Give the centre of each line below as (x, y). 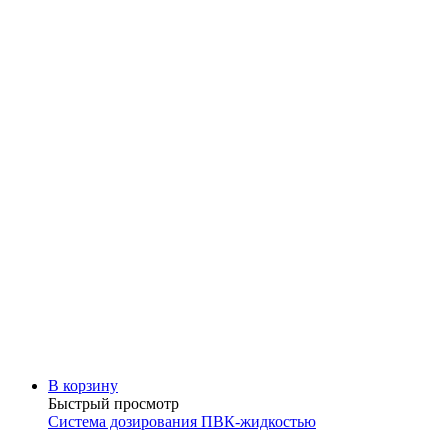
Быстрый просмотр (113, 403)
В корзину (83, 385)
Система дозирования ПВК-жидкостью (182, 421)
